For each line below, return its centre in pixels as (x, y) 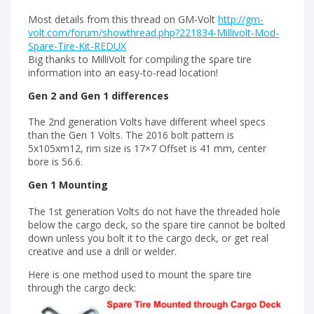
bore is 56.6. (55, 162)
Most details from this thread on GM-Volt (123, 19)
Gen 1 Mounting (68, 185)
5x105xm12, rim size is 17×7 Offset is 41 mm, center (147, 149)
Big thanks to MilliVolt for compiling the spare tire (140, 59)
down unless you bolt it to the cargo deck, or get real (148, 238)
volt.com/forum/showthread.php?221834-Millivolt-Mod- (153, 32)
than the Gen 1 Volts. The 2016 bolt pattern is (131, 135)
